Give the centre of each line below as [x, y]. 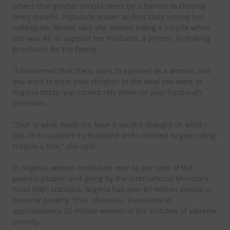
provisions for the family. [56, 49]
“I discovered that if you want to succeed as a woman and [112, 71]
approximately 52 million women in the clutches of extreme [115, 211]
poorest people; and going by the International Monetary [111, 179]
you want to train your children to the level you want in [107, 82]
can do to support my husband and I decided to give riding [114, 136]
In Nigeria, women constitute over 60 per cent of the [103, 168]
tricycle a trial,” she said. [55, 146]
